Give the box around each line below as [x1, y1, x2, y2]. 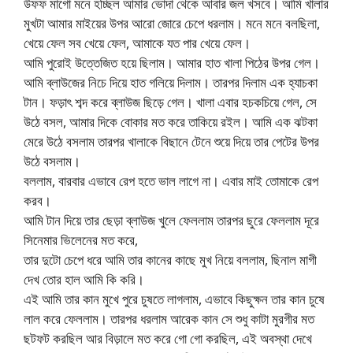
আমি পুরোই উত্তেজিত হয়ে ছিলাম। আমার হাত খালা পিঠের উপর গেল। [24, 54, 320, 72]
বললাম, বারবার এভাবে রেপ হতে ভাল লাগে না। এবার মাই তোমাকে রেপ [24, 172, 318, 191]
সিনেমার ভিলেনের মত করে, [24, 231, 138, 250]
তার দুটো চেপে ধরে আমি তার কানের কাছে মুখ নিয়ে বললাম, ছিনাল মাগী [24, 251, 317, 269]
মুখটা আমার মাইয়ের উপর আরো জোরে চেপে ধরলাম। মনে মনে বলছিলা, [24, 14, 320, 33]
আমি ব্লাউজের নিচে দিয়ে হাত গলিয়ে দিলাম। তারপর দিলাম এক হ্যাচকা [24, 73, 318, 92]
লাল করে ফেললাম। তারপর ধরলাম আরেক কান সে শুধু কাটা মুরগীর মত [24, 310, 314, 329]
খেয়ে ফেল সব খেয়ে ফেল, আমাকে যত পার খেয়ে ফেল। [24, 34, 251, 53]
